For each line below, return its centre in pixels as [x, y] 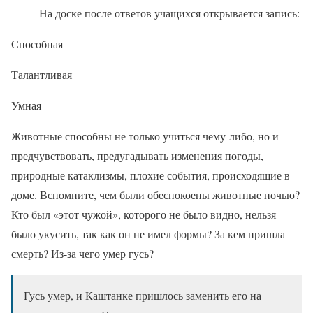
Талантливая [42, 75]
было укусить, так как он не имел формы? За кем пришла [148, 234]
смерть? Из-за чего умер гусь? [82, 254]
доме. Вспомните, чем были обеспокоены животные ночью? [155, 195]
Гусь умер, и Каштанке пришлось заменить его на [143, 296]
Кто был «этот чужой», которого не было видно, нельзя [144, 214]
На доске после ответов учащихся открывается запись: [155, 13]
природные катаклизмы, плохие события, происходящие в [151, 175]
